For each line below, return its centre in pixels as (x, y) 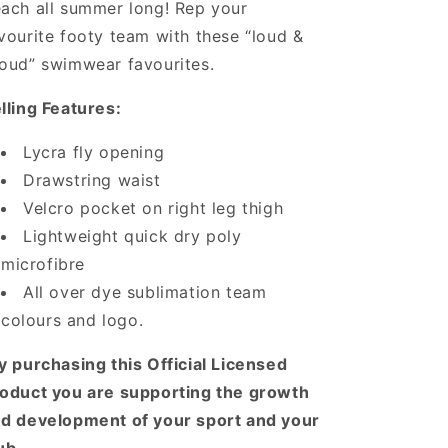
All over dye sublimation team (145, 292)
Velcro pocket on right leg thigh (153, 208)
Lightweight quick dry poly (132, 236)
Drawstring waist (92, 180)
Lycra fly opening (94, 152)
